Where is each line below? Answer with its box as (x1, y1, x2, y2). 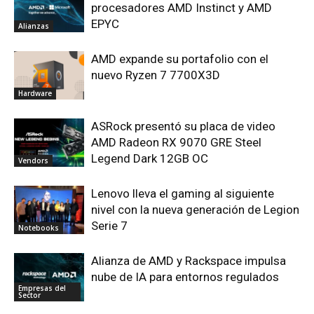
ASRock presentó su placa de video (91, 119, 275, 134)
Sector (18, 289, 41, 300)
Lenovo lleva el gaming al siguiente (91, 186, 274, 201)
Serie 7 (91, 219, 128, 233)
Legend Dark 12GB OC (91, 151, 208, 166)
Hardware (18, 88, 52, 98)
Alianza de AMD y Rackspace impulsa (91, 254, 286, 268)
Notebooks (18, 222, 59, 233)
